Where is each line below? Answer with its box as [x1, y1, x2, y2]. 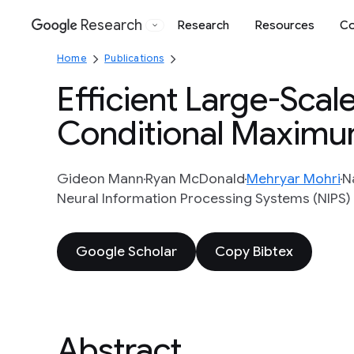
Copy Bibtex [215, 243, 293, 260]
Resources [254, 17, 314, 32]
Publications [104, 52, 164, 64]
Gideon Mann [57, 170, 144, 187]
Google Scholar [76, 243, 177, 260]
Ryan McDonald [145, 170, 245, 187]
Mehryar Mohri [247, 170, 341, 187]
